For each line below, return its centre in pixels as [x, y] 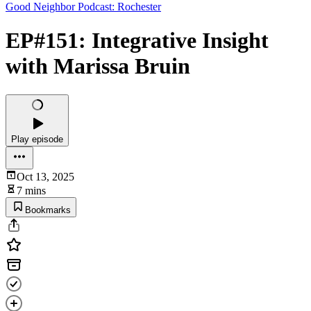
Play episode [37, 139]
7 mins [31, 190]
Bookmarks [48, 210]
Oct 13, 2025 [45, 176]
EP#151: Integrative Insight [137, 41]
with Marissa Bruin [98, 66]
